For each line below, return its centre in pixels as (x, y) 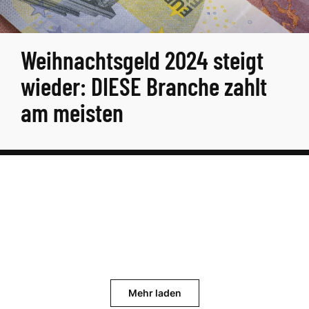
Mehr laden (154, 293)
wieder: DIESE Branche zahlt (144, 86)
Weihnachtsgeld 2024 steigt (142, 60)
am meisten (72, 112)
